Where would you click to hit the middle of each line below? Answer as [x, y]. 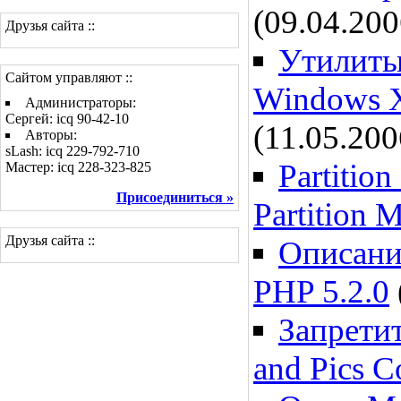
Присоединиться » [175, 197]
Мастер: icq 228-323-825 [78, 167]
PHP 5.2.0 [321, 291]
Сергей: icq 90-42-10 [67, 119]
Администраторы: [81, 102]
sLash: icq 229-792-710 [73, 151]
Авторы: [51, 135]
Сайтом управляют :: [69, 77]
